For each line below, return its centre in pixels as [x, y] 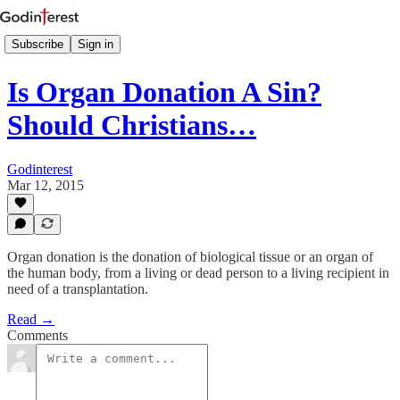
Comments [37, 335]
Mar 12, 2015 [46, 185]
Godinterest [40, 169]
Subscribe [37, 44]
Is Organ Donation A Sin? [164, 92]
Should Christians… [132, 125]
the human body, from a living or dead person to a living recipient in [198, 273]
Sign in [96, 44]
